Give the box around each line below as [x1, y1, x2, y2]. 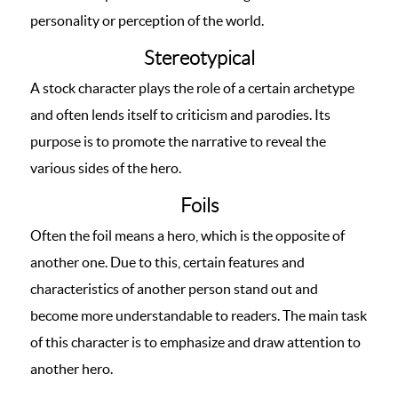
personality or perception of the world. [30, 12, 264, 28]
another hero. [30, 361, 113, 377]
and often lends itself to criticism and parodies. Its [30, 107, 330, 123]
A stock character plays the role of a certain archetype [30, 80, 354, 96]
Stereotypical [143, 47, 255, 69]
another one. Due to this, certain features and [30, 254, 305, 270]
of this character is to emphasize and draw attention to [30, 334, 361, 350]
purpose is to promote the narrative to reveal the [30, 133, 326, 149]
